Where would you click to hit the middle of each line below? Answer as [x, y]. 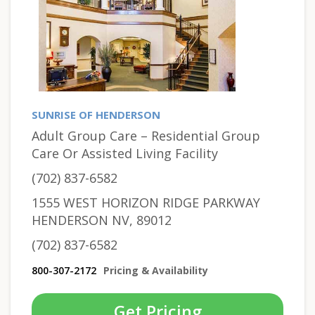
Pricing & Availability [156, 271]
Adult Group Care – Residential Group [146, 136]
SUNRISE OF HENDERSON [96, 115]
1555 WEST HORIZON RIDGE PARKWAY [146, 203]
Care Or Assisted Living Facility [125, 154]
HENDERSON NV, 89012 [102, 220]
